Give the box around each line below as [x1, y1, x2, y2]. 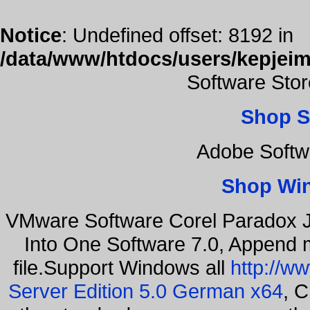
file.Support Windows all [13, 255, 230, 279]
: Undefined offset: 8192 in [62, 24, 293, 46]
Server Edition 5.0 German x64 [8, 279, 283, 302]
